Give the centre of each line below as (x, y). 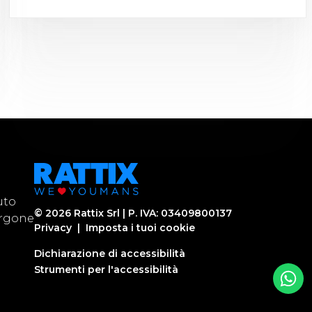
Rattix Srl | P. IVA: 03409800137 (151, 213)
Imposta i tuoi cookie (140, 228)
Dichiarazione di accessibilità (110, 253)
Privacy (53, 228)
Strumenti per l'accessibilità (106, 270)
